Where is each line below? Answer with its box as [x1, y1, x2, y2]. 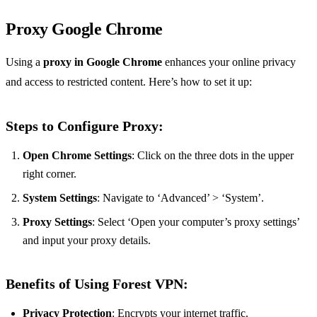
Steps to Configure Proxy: [6, 118, 163, 134]
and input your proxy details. [23, 234, 151, 247]
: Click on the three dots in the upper [132, 149, 294, 162]
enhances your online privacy [162, 56, 296, 69]
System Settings [23, 192, 97, 204]
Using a [6, 56, 43, 69]
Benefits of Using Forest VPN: [6, 276, 188, 292]
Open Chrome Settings [23, 149, 132, 162]
